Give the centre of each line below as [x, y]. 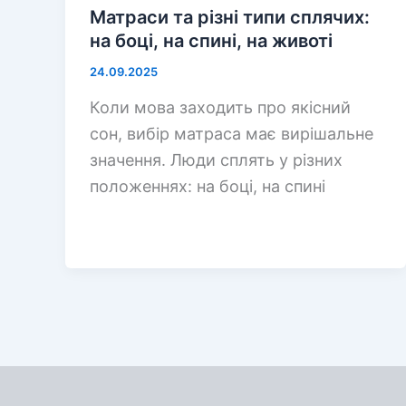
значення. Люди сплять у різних [216, 159]
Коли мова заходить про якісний [220, 107]
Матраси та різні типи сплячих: [230, 18]
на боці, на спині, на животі [211, 41]
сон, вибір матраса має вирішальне [232, 133]
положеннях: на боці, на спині [208, 186]
